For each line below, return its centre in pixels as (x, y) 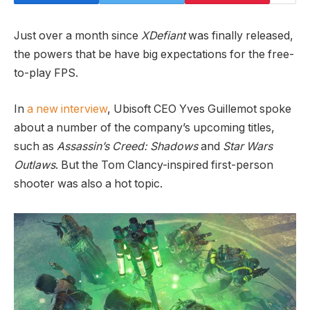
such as (35, 146)
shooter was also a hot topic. (88, 183)
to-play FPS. (46, 73)
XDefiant (163, 36)
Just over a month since (77, 36)
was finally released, (239, 36)
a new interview (67, 109)
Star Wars (248, 146)
